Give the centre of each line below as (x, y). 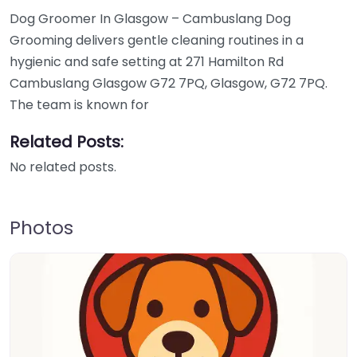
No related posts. (63, 167)
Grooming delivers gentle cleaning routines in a (157, 40)
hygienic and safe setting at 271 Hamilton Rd (147, 62)
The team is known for (79, 105)
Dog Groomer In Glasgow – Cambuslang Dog (150, 19)
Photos (41, 228)
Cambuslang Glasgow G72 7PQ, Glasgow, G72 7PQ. (169, 83)
